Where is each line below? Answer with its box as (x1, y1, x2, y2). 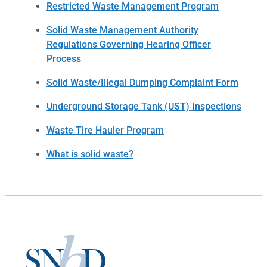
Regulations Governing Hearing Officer (46, 38, 211, 50)
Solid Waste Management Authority (46, 24, 198, 36)
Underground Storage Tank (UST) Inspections (46, 100, 241, 112)
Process (46, 52, 81, 64)
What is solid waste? (46, 148, 133, 160)
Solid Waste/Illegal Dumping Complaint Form (46, 76, 238, 88)
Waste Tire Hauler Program (46, 124, 164, 136)
